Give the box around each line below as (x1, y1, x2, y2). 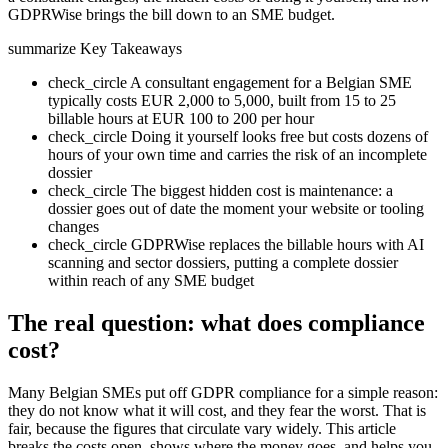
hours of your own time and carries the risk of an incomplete (48, 145, 427, 163)
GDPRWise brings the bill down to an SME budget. (8, 5, 335, 23)
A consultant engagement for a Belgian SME (130, 73, 412, 91)
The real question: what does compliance (8, 309, 425, 336)
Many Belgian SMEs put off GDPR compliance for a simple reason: (8, 383, 438, 401)
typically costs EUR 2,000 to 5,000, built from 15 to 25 (48, 91, 396, 109)
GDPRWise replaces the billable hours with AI (131, 235, 424, 253)
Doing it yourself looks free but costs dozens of (131, 127, 428, 145)
